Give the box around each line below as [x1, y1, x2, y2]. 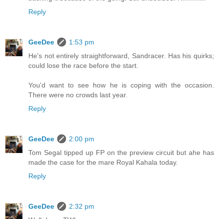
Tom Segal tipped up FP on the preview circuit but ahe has [28, 148, 214, 156]
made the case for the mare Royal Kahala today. [28, 158, 178, 166]
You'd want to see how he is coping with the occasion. [28, 81, 214, 89]
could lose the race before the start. [28, 61, 138, 69]
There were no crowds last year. [28, 90, 128, 99]
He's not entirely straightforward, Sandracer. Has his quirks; [28, 51, 214, 60]
